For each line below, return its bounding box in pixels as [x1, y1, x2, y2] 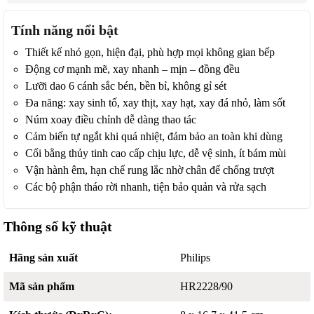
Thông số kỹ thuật [4, 219, 112, 234]
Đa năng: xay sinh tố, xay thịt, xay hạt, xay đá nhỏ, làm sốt [25, 97, 285, 109]
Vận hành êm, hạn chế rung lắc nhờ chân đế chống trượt [25, 164, 274, 176]
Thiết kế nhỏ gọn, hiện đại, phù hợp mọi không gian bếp [25, 46, 275, 58]
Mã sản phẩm [9, 280, 74, 292]
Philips [180, 252, 211, 264]
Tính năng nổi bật [11, 22, 118, 38]
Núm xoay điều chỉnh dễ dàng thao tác [25, 114, 196, 125]
